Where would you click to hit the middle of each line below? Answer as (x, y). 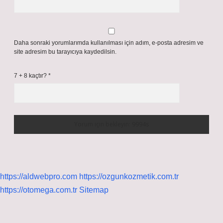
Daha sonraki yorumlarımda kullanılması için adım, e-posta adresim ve (109, 43)
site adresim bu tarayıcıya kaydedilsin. (65, 52)
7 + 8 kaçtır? (31, 76)
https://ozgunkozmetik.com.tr (129, 176)
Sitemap (94, 190)
